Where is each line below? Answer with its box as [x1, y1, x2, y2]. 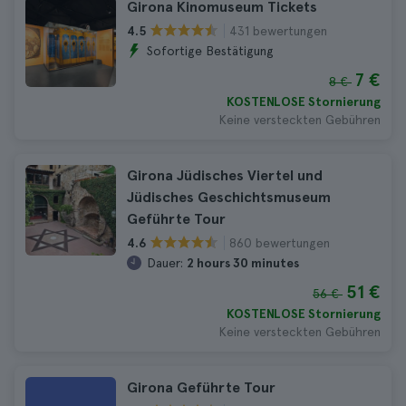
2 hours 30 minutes [187, 256, 299, 270]
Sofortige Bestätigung [147, 43, 274, 58]
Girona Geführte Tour [127, 379, 275, 396]
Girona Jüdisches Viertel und [127, 167, 323, 184]
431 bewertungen [229, 23, 327, 38]
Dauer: [147, 256, 183, 270]
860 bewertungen [229, 235, 330, 250]
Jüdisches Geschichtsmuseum [127, 188, 331, 206]
